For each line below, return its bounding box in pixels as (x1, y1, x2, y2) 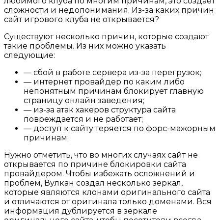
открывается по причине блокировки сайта (4, 160, 186, 169)
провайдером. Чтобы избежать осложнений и (4, 169, 195, 179)
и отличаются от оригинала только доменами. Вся (4, 197, 212, 207)
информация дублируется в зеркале (4, 206, 157, 216)
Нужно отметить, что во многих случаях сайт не (4, 150, 198, 160)
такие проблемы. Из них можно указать (4, 41, 166, 51)
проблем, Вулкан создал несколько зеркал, (4, 178, 183, 188)
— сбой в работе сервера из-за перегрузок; (24, 68, 201, 78)
